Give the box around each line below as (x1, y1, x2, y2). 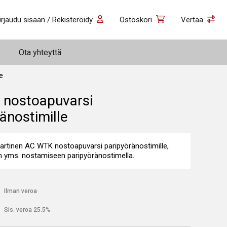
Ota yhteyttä (19, 47, 61, 57)
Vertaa (181, 15, 203, 24)
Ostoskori (120, 15, 153, 24)
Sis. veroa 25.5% (4, 206, 51, 213)
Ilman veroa (4, 187, 37, 195)
